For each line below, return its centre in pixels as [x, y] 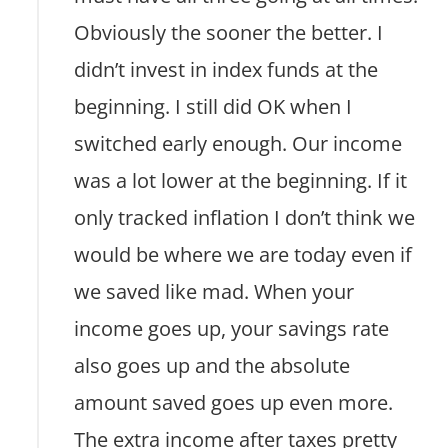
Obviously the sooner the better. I [229, 33]
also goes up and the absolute [212, 366]
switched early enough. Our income [238, 144]
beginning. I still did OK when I [213, 107]
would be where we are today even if [243, 255]
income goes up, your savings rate [232, 329]
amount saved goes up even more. [234, 403]
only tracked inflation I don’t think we [245, 218]
